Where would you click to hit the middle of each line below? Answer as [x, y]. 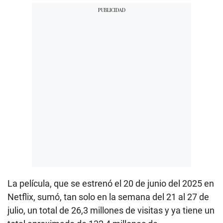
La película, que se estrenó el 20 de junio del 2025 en [111, 183]
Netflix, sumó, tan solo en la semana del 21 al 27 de [108, 197]
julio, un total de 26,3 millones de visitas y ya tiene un [111, 210]
